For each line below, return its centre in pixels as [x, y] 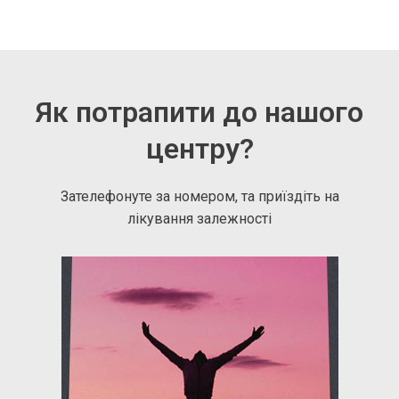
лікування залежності [199, 219]
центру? [199, 149]
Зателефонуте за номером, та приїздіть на [199, 197]
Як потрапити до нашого [199, 113]
